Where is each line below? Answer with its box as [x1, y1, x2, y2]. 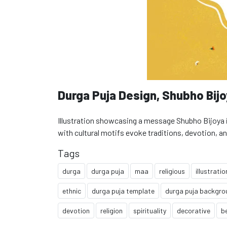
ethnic [62, 186, 81, 195]
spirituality [133, 206, 166, 215]
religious [159, 167, 185, 175]
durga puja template [92, 186, 155, 195]
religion [100, 206, 123, 215]
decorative [177, 206, 210, 215]
